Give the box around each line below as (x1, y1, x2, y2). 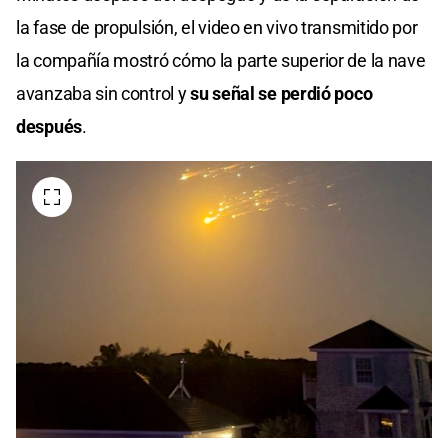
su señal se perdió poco (190, 82, 373, 104)
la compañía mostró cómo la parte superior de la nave (16, 49, 426, 71)
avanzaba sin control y (16, 82, 191, 104)
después (16, 115, 82, 137)
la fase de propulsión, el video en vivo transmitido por (16, 16, 418, 38)
